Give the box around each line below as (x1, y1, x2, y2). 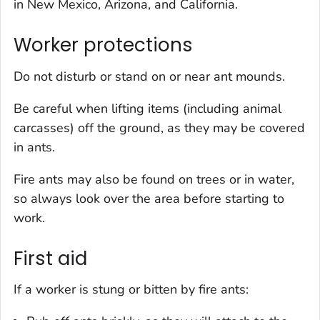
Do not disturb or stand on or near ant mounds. (14, 67, 285, 85)
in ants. (14, 138, 55, 156)
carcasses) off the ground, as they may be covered (14, 119, 305, 136)
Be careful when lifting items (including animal (14, 99, 281, 117)
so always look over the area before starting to (14, 189, 284, 207)
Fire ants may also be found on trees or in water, (14, 170, 294, 188)
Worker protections (14, 32, 193, 59)
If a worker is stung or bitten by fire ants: (14, 281, 249, 299)
